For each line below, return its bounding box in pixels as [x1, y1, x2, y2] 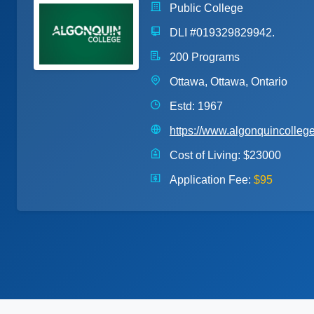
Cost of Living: [167, 149, 243, 161]
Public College [167, 1, 243, 14]
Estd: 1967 [167, 100, 223, 112]
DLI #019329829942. [167, 26, 275, 39]
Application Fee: [167, 173, 254, 186]
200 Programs [167, 50, 240, 63]
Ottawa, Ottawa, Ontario [167, 75, 287, 88]
